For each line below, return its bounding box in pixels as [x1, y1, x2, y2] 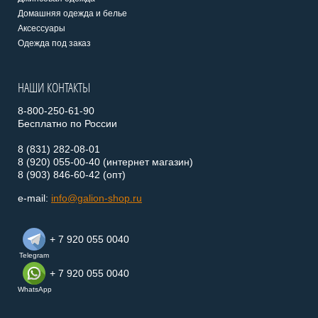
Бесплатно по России [18, 118, 117, 130]
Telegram [18, 251, 49, 260]
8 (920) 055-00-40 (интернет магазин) [18, 156, 193, 168]
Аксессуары [18, 23, 65, 34]
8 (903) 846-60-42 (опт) [18, 169, 128, 181]
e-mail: [18, 192, 51, 204]
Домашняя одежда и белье [18, 9, 127, 19]
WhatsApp [18, 285, 52, 294]
